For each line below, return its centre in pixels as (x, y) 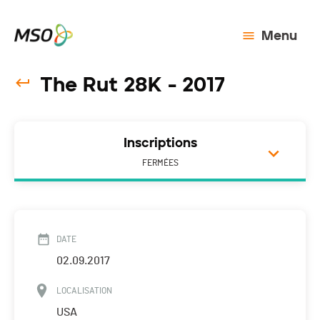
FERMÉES (160, 163)
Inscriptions (160, 143)
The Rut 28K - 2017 (132, 85)
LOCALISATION (84, 291)
